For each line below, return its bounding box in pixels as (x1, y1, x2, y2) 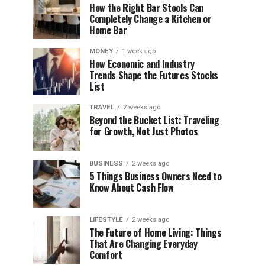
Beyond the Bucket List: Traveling (89, 113, 219, 127)
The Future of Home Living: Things (89, 225, 222, 240)
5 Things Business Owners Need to (89, 169, 222, 183)
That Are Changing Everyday (89, 237, 198, 251)
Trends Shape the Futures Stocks (89, 68, 219, 82)
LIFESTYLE (89, 216, 123, 224)
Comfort (89, 248, 122, 262)
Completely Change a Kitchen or (89, 12, 212, 26)
